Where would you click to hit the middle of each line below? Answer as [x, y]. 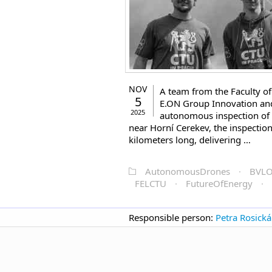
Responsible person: [172, 217]
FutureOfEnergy [219, 183]
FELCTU [151, 183]
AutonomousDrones [188, 171]
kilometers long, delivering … [190, 140]
